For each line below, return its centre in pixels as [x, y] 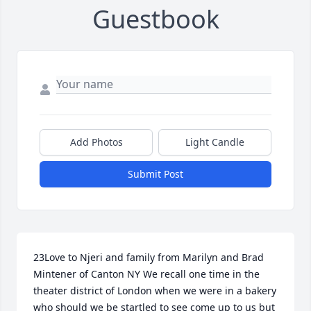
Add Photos [96, 142]
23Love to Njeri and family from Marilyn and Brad [149, 258]
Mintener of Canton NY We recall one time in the [146, 274]
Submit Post [155, 174]
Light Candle [215, 142]
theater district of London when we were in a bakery [155, 291]
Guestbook [155, 19]
